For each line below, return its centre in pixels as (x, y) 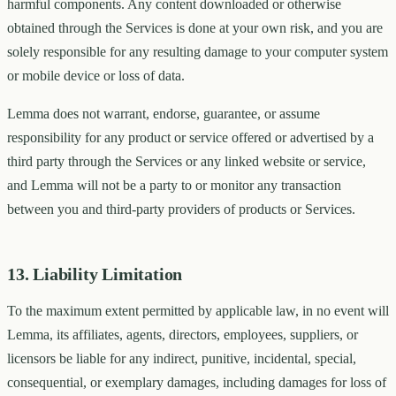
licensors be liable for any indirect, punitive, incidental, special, (182, 359)
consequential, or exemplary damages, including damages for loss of (197, 383)
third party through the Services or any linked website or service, (187, 162)
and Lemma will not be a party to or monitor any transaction (174, 186)
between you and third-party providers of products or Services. (181, 209)
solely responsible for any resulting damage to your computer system (198, 52)
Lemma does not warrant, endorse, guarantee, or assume (164, 114)
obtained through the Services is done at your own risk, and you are (195, 28)
